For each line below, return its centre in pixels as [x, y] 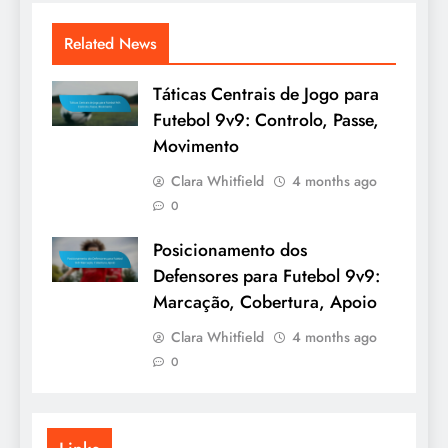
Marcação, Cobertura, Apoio [265, 301]
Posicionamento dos [230, 249]
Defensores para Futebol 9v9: [266, 275]
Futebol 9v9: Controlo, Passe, [266, 119]
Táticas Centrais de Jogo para [266, 93]
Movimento [196, 145]
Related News [110, 43]
